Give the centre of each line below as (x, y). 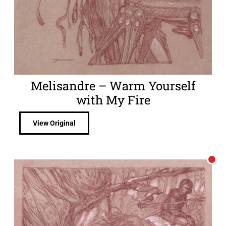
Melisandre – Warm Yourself (113, 86)
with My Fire (113, 100)
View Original (54, 123)
